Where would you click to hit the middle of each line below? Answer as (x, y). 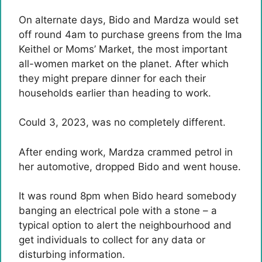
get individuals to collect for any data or (112, 240)
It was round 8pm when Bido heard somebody (127, 196)
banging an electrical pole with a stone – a (118, 211)
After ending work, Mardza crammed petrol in (126, 152)
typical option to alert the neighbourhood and (125, 225)
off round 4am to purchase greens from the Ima (130, 34)
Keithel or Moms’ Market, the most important (123, 49)
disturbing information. (72, 254)
